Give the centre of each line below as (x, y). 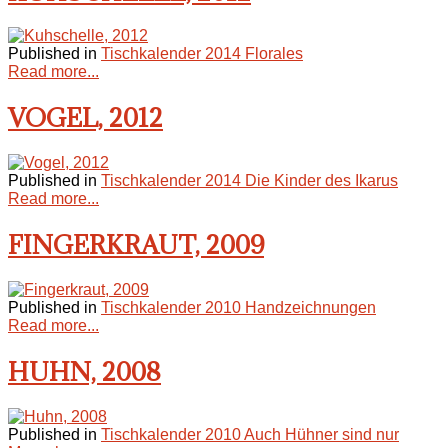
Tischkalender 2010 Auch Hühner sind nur (250, 434)
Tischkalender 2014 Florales (202, 54)
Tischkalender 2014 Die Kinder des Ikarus (249, 181)
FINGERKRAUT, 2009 (136, 245)
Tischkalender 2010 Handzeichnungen (238, 308)
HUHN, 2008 (84, 371)
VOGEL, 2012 (85, 118)
